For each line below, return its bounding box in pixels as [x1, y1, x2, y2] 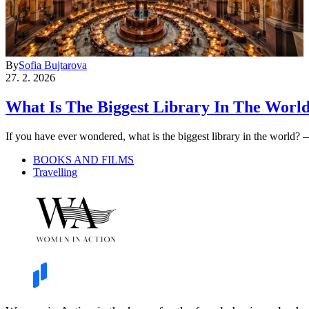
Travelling [33, 166, 77, 178]
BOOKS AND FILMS [33, 153, 134, 166]
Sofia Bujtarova [19, 59, 87, 71]
